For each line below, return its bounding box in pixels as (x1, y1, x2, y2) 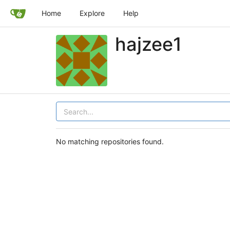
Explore (80, 9, 105, 17)
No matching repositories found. (55, 137, 164, 146)
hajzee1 (114, 32, 182, 55)
